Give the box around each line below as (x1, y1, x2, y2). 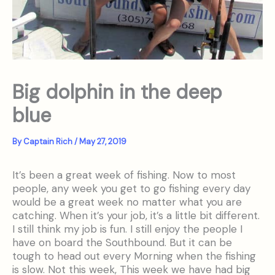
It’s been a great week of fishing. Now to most (12, 168, 236, 182)
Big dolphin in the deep (12, 79, 222, 106)
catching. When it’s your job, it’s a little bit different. (12, 209, 260, 223)
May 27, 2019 (79, 136, 126, 147)
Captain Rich (23, 136, 74, 147)
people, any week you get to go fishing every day (12, 182, 250, 196)
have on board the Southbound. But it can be (12, 236, 232, 250)
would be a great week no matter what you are (12, 195, 242, 209)
